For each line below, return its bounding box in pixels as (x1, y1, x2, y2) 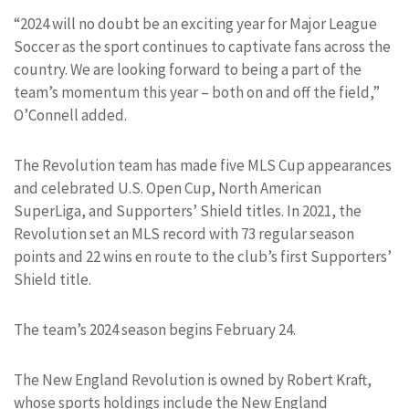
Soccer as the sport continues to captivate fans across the (14, 37, 391, 58)
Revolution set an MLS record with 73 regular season (14, 224, 354, 245)
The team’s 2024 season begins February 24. (14, 320, 296, 341)
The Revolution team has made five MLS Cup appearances (14, 155, 392, 176)
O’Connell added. (14, 105, 127, 126)
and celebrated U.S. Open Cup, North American (14, 178, 321, 199)
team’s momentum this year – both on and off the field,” (14, 82, 380, 103)
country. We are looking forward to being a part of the (14, 59, 362, 80)
